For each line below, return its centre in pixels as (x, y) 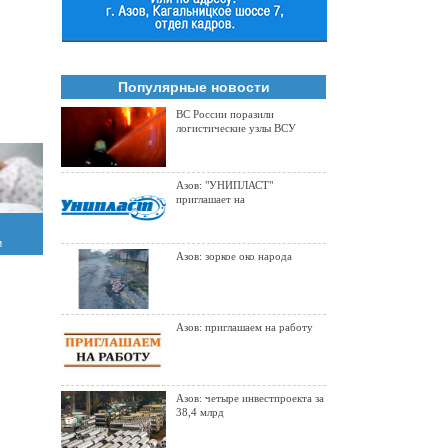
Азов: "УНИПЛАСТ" (224, 185)
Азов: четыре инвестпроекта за (250, 398)
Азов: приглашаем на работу (244, 327)
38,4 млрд (200, 412)
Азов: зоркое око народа (234, 256)
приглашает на (210, 199)
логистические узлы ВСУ (236, 128)
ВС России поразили (225, 114)
